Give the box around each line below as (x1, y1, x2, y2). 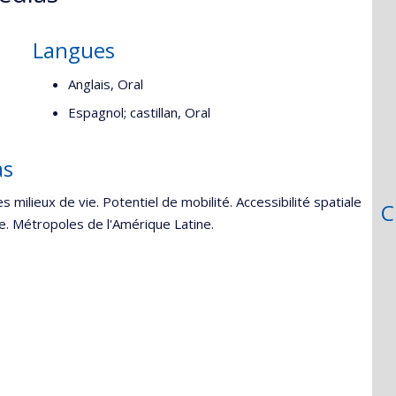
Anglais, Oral (68, 74, 144, 93)
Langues (33, 35, 116, 65)
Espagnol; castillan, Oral (68, 103, 211, 121)
